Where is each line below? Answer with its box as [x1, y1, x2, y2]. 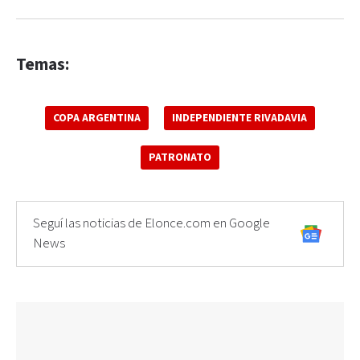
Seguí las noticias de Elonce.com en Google [33, 214, 270, 232]
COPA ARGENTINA [53, 110, 141, 125]
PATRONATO [149, 149, 211, 165]
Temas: [16, 53, 69, 76]
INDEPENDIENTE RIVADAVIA [172, 110, 307, 125]
